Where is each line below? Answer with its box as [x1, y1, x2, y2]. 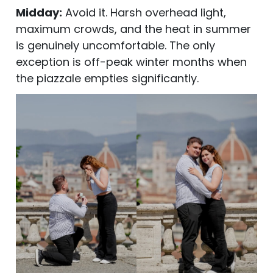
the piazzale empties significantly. [16, 70, 199, 86]
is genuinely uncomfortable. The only [16, 37, 215, 53]
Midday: [16, 4, 62, 20]
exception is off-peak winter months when [16, 54, 247, 69]
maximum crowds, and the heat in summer [16, 21, 251, 37]
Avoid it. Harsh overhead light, [62, 4, 226, 20]
